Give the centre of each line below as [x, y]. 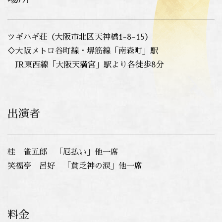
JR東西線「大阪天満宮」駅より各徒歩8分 [86, 65]
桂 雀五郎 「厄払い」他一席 [63, 152]
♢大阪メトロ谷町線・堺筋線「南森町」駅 [83, 51]
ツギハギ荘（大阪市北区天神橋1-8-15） [80, 37]
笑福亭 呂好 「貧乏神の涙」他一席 [75, 166]
